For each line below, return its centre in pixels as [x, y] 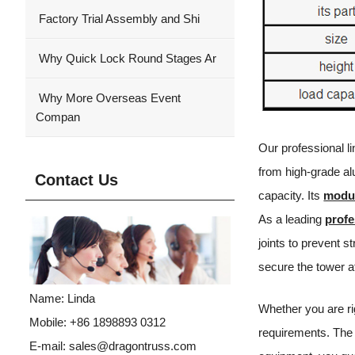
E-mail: [49, 346]
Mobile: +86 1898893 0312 [97, 323]
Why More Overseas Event [108, 98]
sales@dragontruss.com [133, 346]
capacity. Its [291, 196]
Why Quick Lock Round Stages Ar [126, 58]
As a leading [292, 219]
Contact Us [76, 180]
